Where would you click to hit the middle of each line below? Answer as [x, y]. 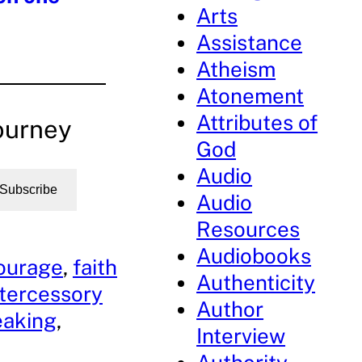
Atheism [236, 69]
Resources [248, 229]
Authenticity [256, 282]
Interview [241, 336]
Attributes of [257, 122]
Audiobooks [254, 256]
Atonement [250, 96]
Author [230, 309]
